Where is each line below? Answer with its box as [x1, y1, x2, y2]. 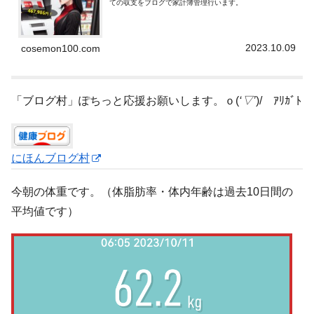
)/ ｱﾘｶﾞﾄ [256, 95, 301, 107]
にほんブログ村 [11, 152, 90, 165]
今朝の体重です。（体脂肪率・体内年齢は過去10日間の [11, 185, 293, 198]
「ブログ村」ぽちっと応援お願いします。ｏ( [11, 95, 239, 107]
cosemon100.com [21, 42, 101, 54]
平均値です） [11, 205, 78, 217]
